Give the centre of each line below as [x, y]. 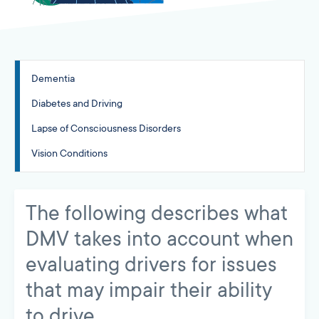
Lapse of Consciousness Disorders [106, 128]
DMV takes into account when [159, 239]
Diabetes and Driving [77, 103]
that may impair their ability [149, 290]
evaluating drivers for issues [151, 265]
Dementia [53, 78]
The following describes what [157, 213]
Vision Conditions [69, 153]
